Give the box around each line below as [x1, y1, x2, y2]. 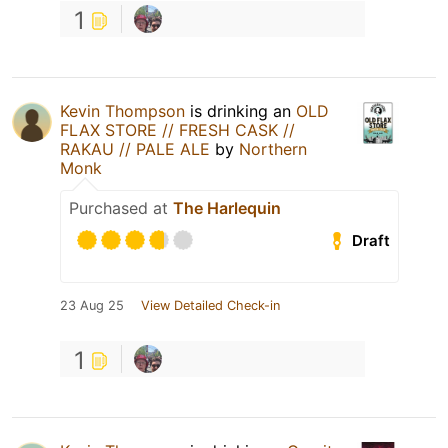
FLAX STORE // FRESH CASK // [60, 120, 295, 140]
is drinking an [185, 101, 296, 121]
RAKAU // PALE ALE [60, 139, 210, 159]
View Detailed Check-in [141, 298, 280, 313]
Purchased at [69, 198, 173, 218]
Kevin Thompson [60, 101, 185, 121]
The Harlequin [173, 198, 281, 218]
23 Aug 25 [60, 298, 124, 313]
